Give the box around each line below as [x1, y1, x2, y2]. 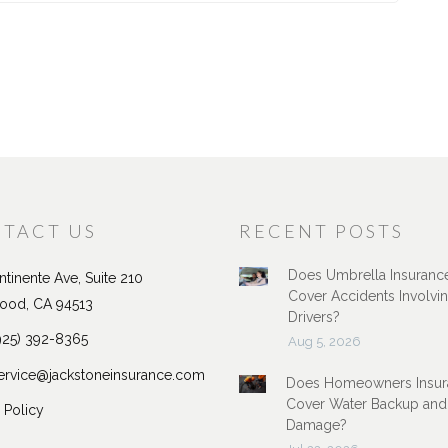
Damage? [285, 416, 347, 433]
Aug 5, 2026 [287, 333, 361, 349]
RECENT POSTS [239, 219, 404, 242]
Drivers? [287, 308, 340, 325]
